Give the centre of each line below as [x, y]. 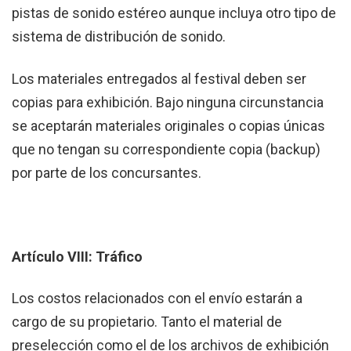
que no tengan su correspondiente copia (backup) [166, 149]
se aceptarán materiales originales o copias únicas [168, 125]
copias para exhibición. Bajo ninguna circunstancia [168, 102]
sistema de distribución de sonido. [119, 37]
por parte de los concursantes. [107, 172]
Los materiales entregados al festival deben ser [159, 78]
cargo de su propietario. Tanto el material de [147, 321]
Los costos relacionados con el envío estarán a [157, 298]
